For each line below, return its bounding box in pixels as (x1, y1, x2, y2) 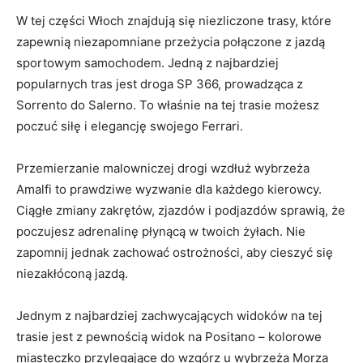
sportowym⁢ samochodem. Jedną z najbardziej (16, 54, 279, 70)
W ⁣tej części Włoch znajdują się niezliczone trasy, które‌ (16, 12, 331, 28)
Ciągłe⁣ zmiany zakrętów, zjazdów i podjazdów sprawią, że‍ (16, 202, 345, 218)
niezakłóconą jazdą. (16, 265, 128, 281)
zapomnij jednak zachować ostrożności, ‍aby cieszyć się (16, 244, 333, 260)
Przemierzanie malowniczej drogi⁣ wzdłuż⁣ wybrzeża (16, 160, 310, 176)
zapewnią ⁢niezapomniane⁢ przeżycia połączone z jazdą (16, 33, 325, 49)
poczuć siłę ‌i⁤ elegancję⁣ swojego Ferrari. (16, 117, 243, 134)
